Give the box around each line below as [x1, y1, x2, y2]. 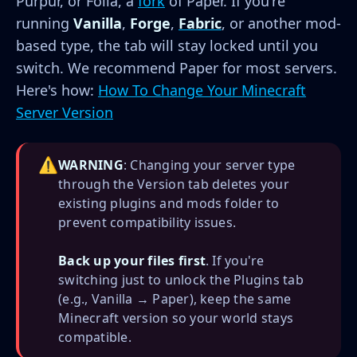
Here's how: [16, 80, 98, 100]
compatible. [58, 328, 131, 346]
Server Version [16, 102, 113, 122]
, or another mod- [222, 13, 341, 33]
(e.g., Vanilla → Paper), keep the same [58, 289, 292, 308]
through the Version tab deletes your [58, 175, 289, 193]
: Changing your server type [123, 155, 296, 174]
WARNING [58, 155, 124, 174]
